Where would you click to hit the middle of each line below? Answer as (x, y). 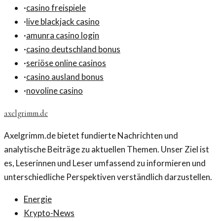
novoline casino (55, 91)
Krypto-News (49, 213)
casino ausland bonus (65, 77)
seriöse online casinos (66, 63)
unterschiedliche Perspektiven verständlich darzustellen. (108, 177)
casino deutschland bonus (73, 49)
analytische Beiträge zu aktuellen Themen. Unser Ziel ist (107, 149)
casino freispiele (56, 8)
